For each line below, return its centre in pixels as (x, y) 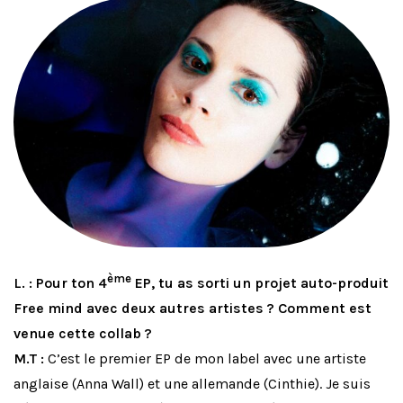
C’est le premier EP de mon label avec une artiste (205, 359)
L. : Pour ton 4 (60, 283)
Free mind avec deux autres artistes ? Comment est (193, 309)
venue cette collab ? (83, 334)
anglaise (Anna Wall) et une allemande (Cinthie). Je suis (192, 384)
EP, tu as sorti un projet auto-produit (260, 283)
